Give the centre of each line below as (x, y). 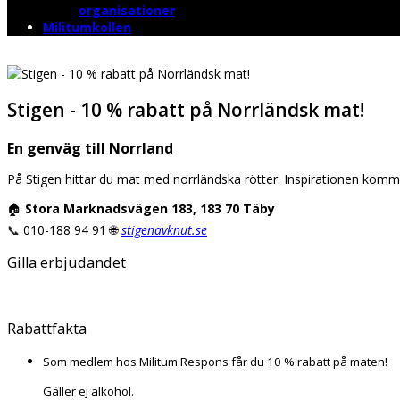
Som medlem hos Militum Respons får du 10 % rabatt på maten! (215, 362)
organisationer (127, 10)
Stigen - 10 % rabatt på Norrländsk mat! (186, 110)
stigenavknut (157, 229)
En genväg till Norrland (90, 148)
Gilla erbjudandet (67, 263)
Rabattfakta (47, 328)
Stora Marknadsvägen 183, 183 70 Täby (150, 208)
